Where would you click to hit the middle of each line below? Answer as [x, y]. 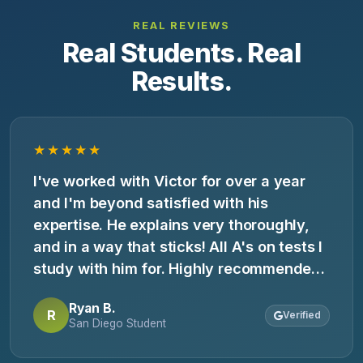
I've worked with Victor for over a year [169, 181]
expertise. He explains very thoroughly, [171, 225]
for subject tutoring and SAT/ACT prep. [171, 290]
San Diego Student [117, 323]
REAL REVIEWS [181, 26]
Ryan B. [92, 308]
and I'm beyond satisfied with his [151, 203]
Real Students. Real [181, 53]
